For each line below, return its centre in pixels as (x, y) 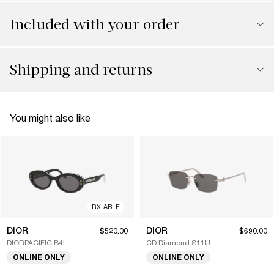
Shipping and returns (81, 69)
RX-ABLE (106, 206)
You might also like (50, 117)
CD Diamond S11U (178, 242)
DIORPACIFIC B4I (36, 242)
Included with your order (95, 24)
